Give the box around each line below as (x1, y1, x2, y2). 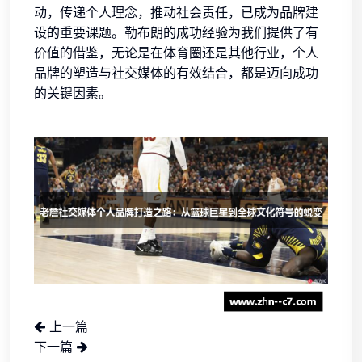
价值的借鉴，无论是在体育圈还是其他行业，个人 (34, 44, 318, 61)
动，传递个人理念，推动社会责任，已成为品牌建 (34, 4, 318, 20)
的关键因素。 (34, 85, 112, 101)
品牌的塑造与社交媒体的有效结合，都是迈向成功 (34, 65, 318, 81)
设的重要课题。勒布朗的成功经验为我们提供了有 (34, 24, 318, 40)
